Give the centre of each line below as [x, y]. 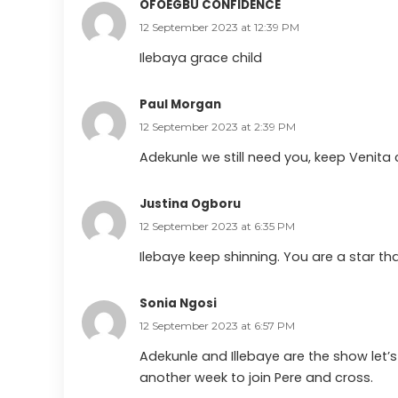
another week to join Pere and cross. [256, 377]
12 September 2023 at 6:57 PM [217, 325]
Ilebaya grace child [201, 57]
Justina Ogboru [190, 203]
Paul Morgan [180, 104]
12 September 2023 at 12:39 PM [219, 27]
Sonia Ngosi [178, 303]
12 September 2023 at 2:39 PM [218, 126]
